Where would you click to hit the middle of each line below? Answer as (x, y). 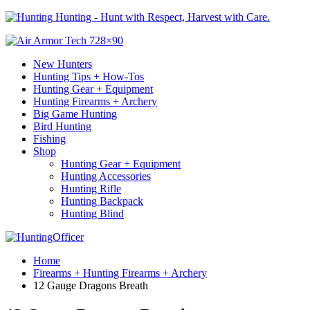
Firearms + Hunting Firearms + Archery (120, 273)
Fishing (49, 139)
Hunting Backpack (102, 201)
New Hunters (63, 64)
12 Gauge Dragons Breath (91, 285)
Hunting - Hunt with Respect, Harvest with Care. (163, 17)
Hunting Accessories (106, 176)
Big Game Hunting (75, 114)
